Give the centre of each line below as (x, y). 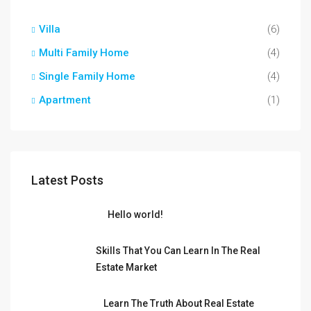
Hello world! (135, 215)
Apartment (65, 100)
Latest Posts (67, 180)
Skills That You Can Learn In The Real (178, 251)
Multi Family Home (84, 53)
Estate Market (126, 267)
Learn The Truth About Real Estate (178, 303)
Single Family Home (87, 76)
